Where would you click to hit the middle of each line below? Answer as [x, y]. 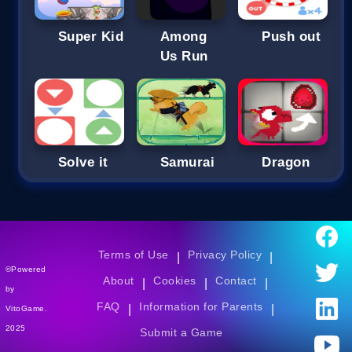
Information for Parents [201, 307]
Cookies [175, 281]
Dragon [286, 163]
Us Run [184, 56]
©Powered [26, 269]
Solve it [83, 163]
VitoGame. [27, 308]
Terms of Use [133, 255]
